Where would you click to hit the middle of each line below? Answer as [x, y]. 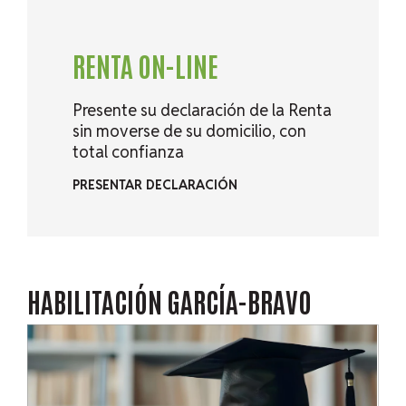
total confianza [128, 151]
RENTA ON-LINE [145, 64]
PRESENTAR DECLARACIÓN [155, 184]
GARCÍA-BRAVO [239, 300]
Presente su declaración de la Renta [202, 110]
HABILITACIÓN [97, 300]
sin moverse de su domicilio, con [189, 130]
